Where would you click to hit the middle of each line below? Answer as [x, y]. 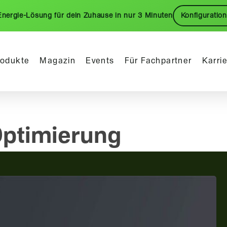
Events [100, 61]
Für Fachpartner [158, 61]
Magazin [58, 61]
